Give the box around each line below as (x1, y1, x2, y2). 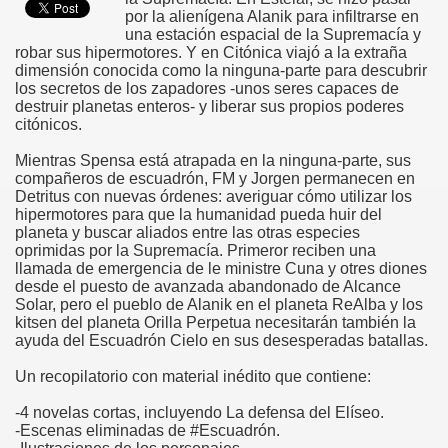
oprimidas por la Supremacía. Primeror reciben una (15, 242, 376, 260)
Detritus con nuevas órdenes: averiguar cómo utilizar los (15, 188, 412, 206)
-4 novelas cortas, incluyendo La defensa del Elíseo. (15, 404, 384, 422)
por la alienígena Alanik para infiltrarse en (125, 8, 419, 26)
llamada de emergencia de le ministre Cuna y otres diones (15, 260, 427, 278)
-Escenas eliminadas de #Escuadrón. (15, 422, 280, 440)
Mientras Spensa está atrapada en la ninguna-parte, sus (15, 152, 411, 170)
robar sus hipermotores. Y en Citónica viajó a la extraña (15, 44, 407, 62)
